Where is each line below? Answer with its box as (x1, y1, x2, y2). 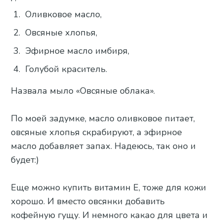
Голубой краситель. (25, 63, 108, 75)
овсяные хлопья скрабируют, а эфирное (11, 126, 183, 139)
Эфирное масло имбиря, (25, 44, 130, 57)
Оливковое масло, (25, 8, 102, 20)
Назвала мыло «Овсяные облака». (11, 85, 155, 97)
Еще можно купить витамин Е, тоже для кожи (11, 182, 207, 194)
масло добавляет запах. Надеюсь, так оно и (11, 140, 196, 152)
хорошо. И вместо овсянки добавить (11, 195, 165, 208)
